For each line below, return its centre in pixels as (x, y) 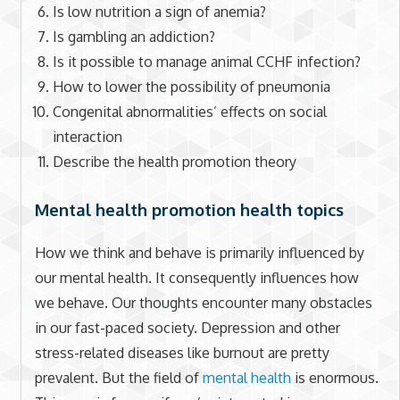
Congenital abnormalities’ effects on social (189, 111)
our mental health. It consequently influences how (196, 278)
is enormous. (334, 378)
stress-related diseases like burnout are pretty (182, 353)
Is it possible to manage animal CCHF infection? (206, 61)
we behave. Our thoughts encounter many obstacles (203, 303)
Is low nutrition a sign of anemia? (159, 11)
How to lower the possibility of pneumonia (191, 86)
